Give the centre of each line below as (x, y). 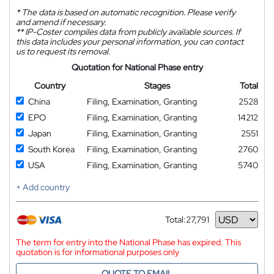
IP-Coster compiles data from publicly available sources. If (132, 32)
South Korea (51, 149)
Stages (157, 86)
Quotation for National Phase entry (137, 67)
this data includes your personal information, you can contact (130, 42)
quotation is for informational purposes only (98, 252)
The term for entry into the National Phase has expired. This (128, 242)
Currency (183, 224)
